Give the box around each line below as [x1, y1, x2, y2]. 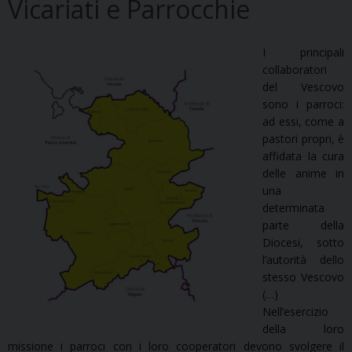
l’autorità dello [262, 252, 344, 268]
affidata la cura [262, 148, 344, 164]
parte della [262, 218, 344, 233]
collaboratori [262, 62, 327, 78]
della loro [262, 321, 344, 337]
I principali [262, 45, 344, 60]
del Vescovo [262, 79, 344, 95]
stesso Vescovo [262, 269, 344, 285]
